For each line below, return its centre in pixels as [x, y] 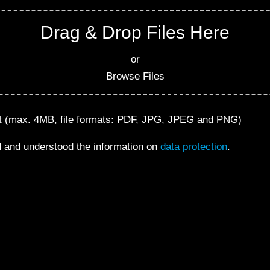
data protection [194, 147]
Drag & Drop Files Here [135, 33]
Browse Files [135, 77]
